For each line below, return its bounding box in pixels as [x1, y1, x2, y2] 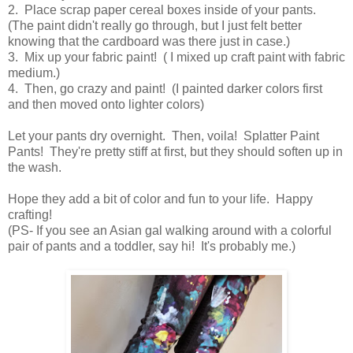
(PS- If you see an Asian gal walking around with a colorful [8, 224, 332, 238]
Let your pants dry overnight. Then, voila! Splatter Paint [8, 129, 319, 143]
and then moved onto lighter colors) [8, 98, 204, 112]
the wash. [8, 161, 61, 175]
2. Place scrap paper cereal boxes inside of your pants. [8, 3, 319, 17]
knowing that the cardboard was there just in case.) [8, 35, 290, 49]
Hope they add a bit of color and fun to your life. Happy [8, 192, 313, 206]
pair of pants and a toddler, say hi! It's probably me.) [8, 240, 295, 254]
